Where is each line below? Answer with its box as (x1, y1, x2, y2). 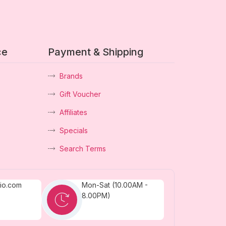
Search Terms (59, 144, 106, 153)
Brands (59, 71, 83, 80)
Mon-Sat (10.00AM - (81, 180, 148, 189)
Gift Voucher (59, 89, 101, 98)
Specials (59, 126, 88, 135)
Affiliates (59, 107, 87, 117)
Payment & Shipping (48, 45, 144, 58)
